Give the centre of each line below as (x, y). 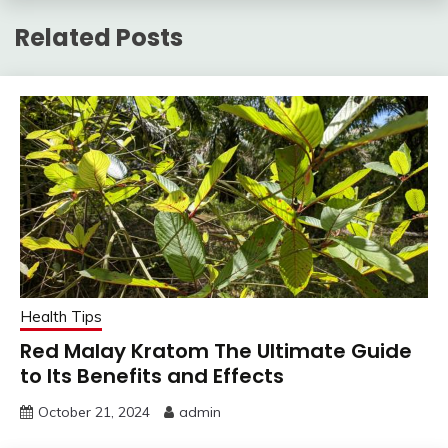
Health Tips (61, 316)
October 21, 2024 (94, 411)
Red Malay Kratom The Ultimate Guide (216, 350)
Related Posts (99, 37)
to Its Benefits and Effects (152, 375)
